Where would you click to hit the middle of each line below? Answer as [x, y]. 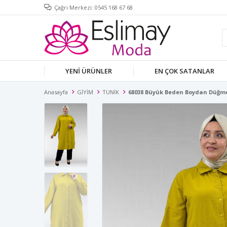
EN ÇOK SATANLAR [185, 71]
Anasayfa [56, 92]
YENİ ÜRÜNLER [89, 71]
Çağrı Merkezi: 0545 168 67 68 [93, 7]
